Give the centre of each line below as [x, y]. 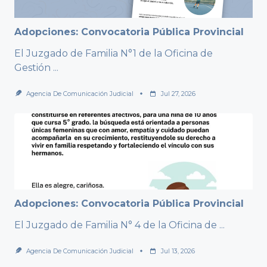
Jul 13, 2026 [178, 251]
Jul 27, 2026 [178, 94]
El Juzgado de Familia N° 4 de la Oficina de [116, 225]
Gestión [32, 67]
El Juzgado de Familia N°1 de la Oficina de [114, 53]
